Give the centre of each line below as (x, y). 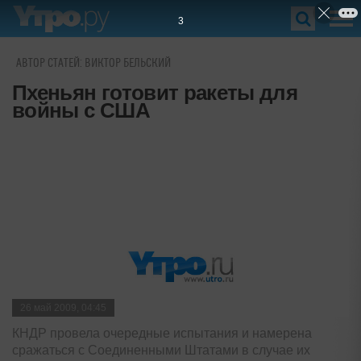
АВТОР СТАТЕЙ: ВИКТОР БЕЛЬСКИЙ (93, 63)
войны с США (81, 110)
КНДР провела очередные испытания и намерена (162, 333)
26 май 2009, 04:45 (63, 307)
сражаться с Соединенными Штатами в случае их (161, 350)
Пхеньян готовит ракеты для (155, 93)
